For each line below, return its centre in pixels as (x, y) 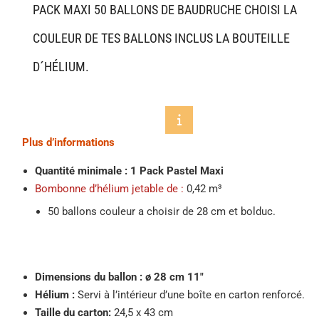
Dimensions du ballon (87, 277)
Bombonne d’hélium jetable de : (109, 188)
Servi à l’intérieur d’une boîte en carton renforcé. (190, 294)
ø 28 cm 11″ (174, 277)
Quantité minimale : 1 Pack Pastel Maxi (129, 171)
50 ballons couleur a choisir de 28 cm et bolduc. (162, 211)
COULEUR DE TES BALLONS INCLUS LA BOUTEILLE (161, 38)
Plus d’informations (68, 142)
